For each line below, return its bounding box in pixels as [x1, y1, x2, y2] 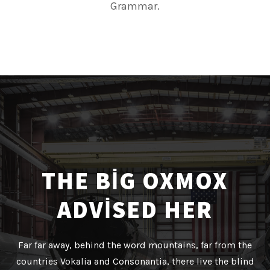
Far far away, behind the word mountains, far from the [18, 239, 252, 251]
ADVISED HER [57, 193, 213, 225]
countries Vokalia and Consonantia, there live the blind [16, 255, 254, 267]
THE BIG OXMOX [42, 164, 228, 196]
